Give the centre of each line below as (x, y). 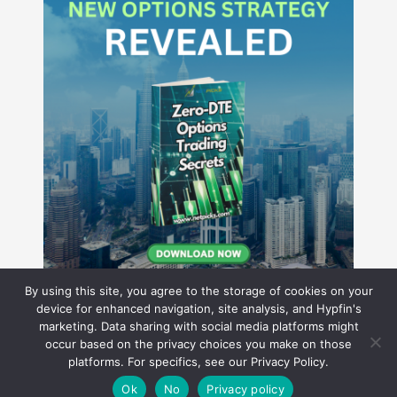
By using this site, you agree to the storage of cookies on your (198, 291)
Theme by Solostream (323, 381)
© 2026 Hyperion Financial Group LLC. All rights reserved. (149, 381)
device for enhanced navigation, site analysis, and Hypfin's (198, 308)
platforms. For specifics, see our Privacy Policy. (198, 362)
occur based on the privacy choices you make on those (198, 344)
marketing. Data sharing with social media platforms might (198, 326)
